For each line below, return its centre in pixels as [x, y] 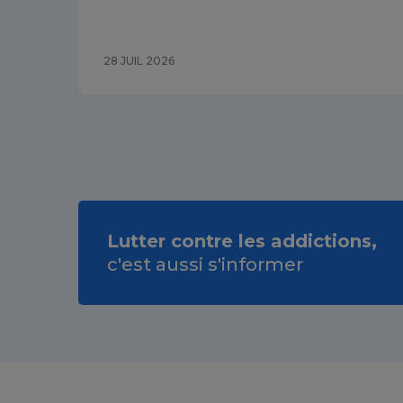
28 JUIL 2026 [139, 60]
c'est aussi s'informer [205, 264]
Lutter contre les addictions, [242, 241]
